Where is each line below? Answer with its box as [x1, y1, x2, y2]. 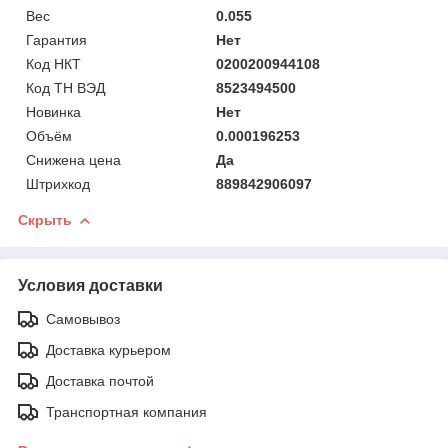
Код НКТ [26, 55, 81, 72]
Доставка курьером [46, 341, 171, 358]
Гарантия [26, 31, 87, 48]
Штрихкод [26, 175, 90, 192]
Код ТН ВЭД [26, 79, 105, 96]
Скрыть [18, 211, 72, 228]
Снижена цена [26, 151, 121, 168]
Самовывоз [46, 310, 120, 327]
